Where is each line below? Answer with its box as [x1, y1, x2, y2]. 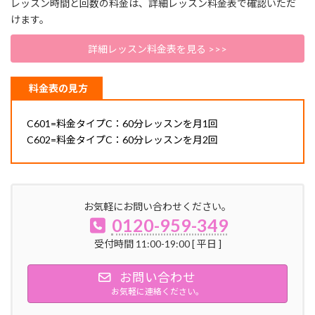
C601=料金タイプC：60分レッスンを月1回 [27, 117, 218, 129]
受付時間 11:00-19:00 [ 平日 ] [94, 237, 221, 250]
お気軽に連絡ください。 [111, 285, 204, 297]
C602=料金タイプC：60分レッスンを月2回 [27, 133, 218, 146]
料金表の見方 [29, 82, 88, 95]
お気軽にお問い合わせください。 [84, 200, 231, 212]
